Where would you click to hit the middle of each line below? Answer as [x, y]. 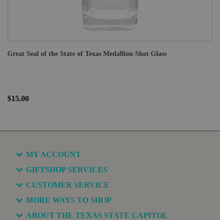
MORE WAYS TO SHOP [69, 200]
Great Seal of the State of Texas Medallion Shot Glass [87, 54]
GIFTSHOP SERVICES [67, 170]
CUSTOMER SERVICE [68, 185]
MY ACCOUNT [54, 154]
